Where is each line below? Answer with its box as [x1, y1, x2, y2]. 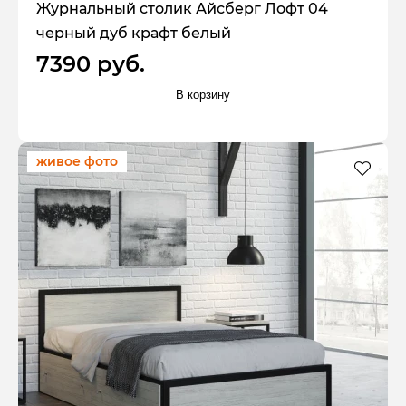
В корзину [176, 87, 230, 101]
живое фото [36, 152, 118, 169]
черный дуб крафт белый [36, 24, 231, 43]
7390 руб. [36, 51, 145, 78]
